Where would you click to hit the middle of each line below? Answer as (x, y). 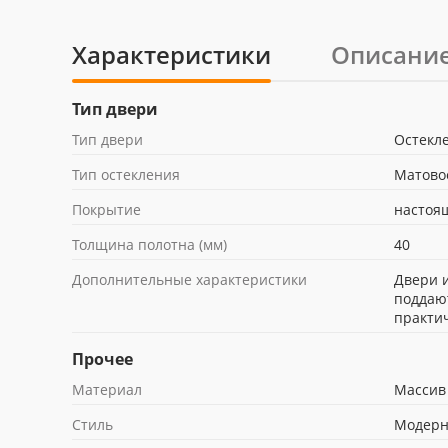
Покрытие (106, 209)
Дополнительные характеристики (189, 279)
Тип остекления (126, 174)
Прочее (102, 359)
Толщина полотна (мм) (149, 244)
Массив (420, 389)
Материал (107, 389)
